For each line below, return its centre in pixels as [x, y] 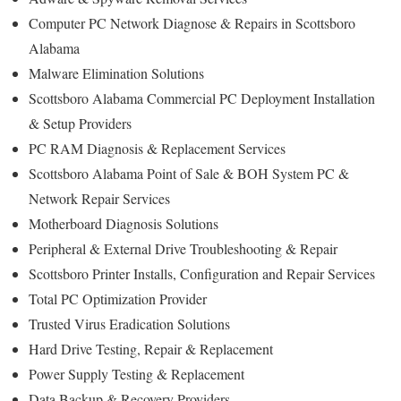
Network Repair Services [99, 198]
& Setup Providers [80, 123]
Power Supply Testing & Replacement [137, 373]
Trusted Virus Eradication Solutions [129, 323]
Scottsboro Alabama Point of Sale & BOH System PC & [189, 173]
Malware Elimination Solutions [116, 73]
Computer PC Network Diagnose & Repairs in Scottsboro [192, 22]
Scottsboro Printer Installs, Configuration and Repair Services [202, 273]
